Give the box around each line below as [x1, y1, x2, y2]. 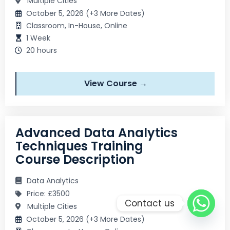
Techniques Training [15, 137, 143, 155]
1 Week [26, 32, 50, 43]
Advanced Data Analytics [15, 124, 178, 141]
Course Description [15, 150, 135, 168]
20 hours [26, 45, 57, 55]
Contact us [125, 197, 175, 209]
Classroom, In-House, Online [26, 20, 127, 31]
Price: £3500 [27, 188, 70, 199]
